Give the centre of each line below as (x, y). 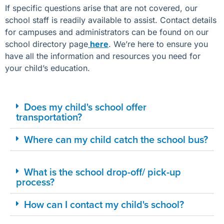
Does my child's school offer (85, 107)
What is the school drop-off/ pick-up (102, 172)
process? (35, 182)
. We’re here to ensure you (158, 44)
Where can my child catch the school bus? (116, 139)
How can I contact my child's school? (104, 204)
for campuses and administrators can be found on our (107, 32)
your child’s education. (47, 68)
